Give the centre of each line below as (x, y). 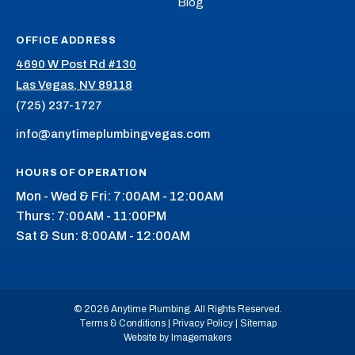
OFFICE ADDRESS (66, 40)
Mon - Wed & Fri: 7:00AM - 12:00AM (120, 196)
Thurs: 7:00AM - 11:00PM (91, 216)
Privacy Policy (202, 323)
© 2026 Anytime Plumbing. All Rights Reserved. (177, 309)
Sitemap (258, 323)
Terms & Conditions (122, 323)
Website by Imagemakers (177, 337)
